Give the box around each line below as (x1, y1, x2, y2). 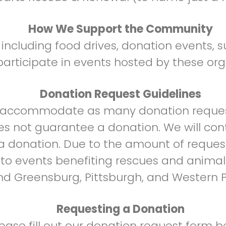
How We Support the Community (28, 21, 213, 37)
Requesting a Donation (56, 201, 185, 217)
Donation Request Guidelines (40, 86, 201, 102)
